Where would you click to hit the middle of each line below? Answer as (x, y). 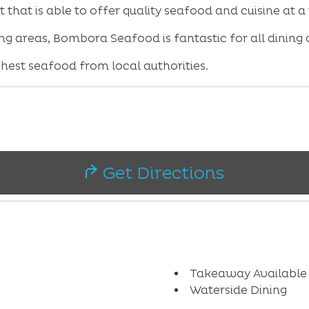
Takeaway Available (248, 273)
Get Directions (161, 173)
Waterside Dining (238, 290)
